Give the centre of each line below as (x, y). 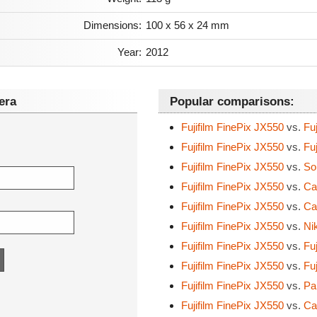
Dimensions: (113, 25)
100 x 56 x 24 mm (188, 25)
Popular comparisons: (232, 102)
